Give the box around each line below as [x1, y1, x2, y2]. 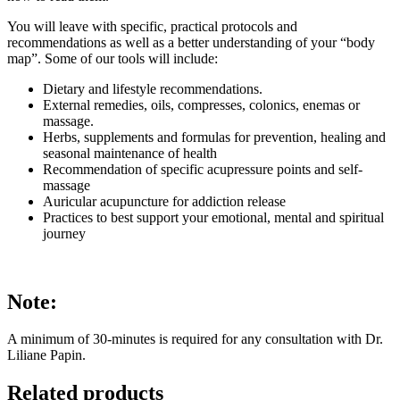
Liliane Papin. [7, 347, 89, 363]
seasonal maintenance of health [43, 145, 217, 161]
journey [43, 225, 86, 241]
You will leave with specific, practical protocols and [7, 18, 297, 34]
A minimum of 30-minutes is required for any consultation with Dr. [7, 331, 383, 347]
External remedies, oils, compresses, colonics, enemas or [43, 96, 360, 112]
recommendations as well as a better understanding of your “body [7, 34, 375, 50]
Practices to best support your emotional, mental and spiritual [43, 209, 384, 225]
